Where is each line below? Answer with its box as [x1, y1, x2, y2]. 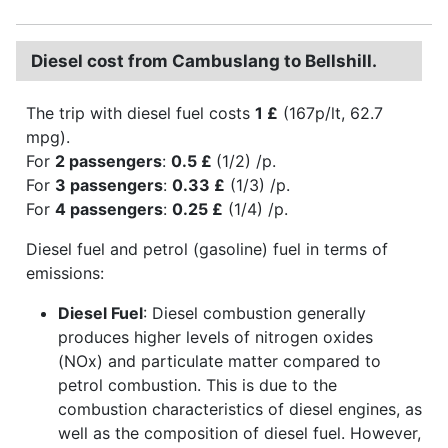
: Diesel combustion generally [143, 302, 366, 323]
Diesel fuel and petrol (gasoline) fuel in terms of [26, 238, 388, 259]
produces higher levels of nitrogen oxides [58, 326, 373, 347]
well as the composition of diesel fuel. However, [58, 422, 421, 443]
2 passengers [55, 150, 162, 171]
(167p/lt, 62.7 [278, 102, 383, 123]
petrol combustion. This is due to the [58, 374, 337, 395]
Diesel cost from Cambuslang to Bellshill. [31, 50, 377, 71]
